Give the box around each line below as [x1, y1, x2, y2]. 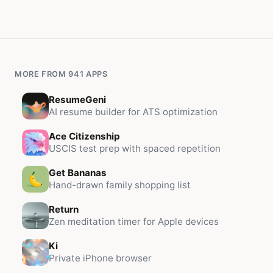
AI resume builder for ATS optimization [49, 106, 218, 118]
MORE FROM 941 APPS [15, 69, 108, 79]
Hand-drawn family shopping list [49, 179, 191, 191]
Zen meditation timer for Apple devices [49, 216, 219, 227]
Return [49, 204, 79, 215]
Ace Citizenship [49, 130, 120, 142]
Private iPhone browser [49, 252, 152, 264]
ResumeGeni [49, 94, 106, 105]
